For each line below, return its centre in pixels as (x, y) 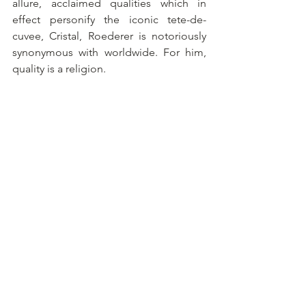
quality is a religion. (59, 68)
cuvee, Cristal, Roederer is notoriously (109, 36)
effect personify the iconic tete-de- (109, 19)
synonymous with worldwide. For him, (109, 52)
